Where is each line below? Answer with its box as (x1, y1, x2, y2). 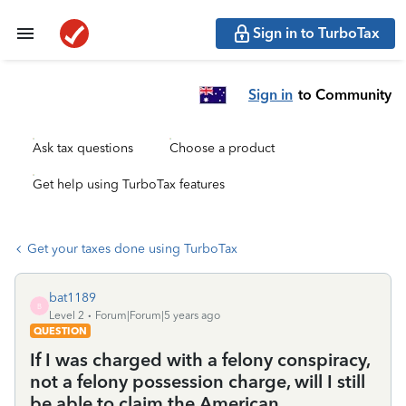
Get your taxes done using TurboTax (27, 241, 237, 256)
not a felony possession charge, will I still (30, 371, 365, 392)
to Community (298, 85, 391, 103)
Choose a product (169, 140, 275, 156)
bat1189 (49, 290, 96, 305)
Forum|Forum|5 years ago (95, 309, 220, 322)
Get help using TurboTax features (33, 177, 225, 192)
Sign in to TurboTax (253, 24, 380, 42)
